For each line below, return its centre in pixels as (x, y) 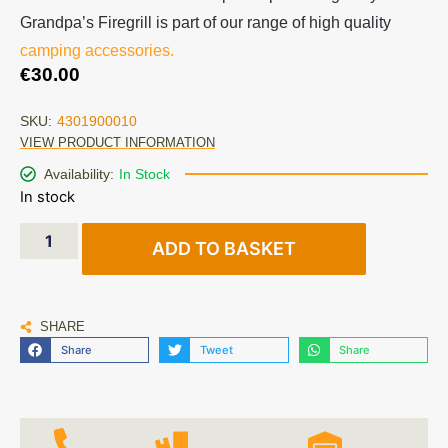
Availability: (79, 174)
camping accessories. (97, 50)
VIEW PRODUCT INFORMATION (117, 143)
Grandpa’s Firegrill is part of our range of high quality (205, 22)
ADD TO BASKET (224, 248)
